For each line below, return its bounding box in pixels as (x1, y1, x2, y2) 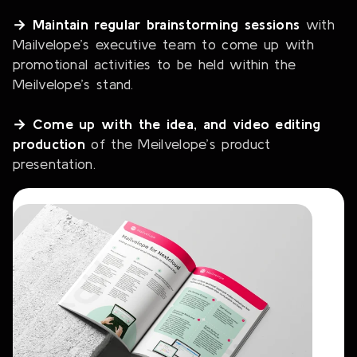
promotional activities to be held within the (13, 56, 296, 73)
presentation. (13, 155, 96, 173)
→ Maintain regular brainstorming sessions (13, 16, 300, 33)
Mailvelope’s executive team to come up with (13, 36, 314, 53)
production (13, 135, 86, 153)
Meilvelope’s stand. (13, 76, 134, 93)
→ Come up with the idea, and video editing (13, 116, 321, 133)
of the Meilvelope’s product (85, 135, 271, 153)
